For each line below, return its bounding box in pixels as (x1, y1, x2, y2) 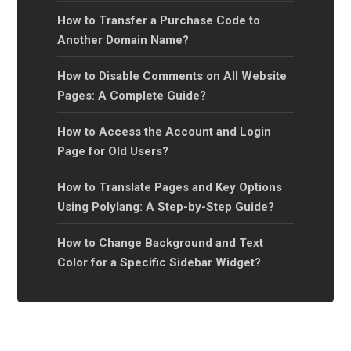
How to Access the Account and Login (57, 124, 271, 139)
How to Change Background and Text (57, 235, 263, 250)
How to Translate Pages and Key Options (57, 179, 282, 194)
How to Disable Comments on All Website (57, 68, 287, 83)
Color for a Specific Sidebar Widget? (57, 255, 261, 270)
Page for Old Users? (57, 143, 168, 158)
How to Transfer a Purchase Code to (57, 13, 260, 27)
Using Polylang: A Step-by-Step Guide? (57, 199, 274, 214)
